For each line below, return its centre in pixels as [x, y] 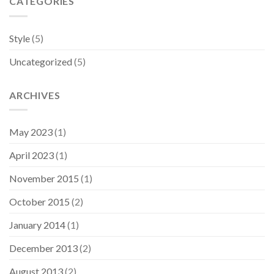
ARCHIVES [35, 95]
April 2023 [31, 155]
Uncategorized [41, 61]
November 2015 [44, 179]
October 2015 [39, 202]
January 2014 [37, 225]
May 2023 [31, 132]
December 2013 [43, 248]
